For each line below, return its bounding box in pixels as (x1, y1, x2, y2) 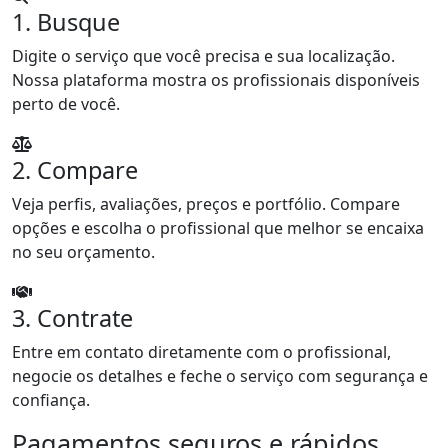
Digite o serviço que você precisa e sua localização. (12, 45, 395, 67)
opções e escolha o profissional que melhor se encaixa (12, 217, 424, 239)
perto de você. (12, 93, 120, 115)
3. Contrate (12, 302, 133, 334)
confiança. (12, 389, 90, 411)
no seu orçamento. (12, 241, 155, 263)
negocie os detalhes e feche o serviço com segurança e (12, 365, 428, 387)
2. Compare (12, 154, 138, 186)
